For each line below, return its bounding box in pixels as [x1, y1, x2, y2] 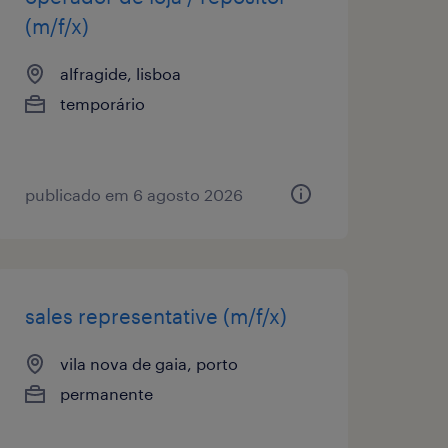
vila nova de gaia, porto [59, 353, 238, 373]
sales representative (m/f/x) [24, 303, 287, 328]
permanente [59, 383, 153, 403]
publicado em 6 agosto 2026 [24, 184, 243, 204]
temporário [59, 93, 145, 113]
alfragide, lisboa [59, 63, 181, 83]
